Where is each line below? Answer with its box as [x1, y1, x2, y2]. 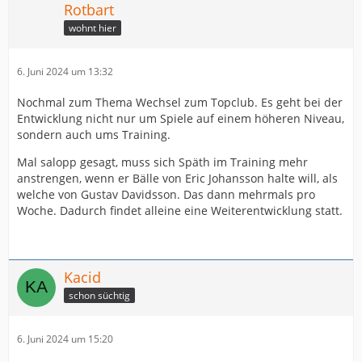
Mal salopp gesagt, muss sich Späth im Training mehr [17, 154, 308, 170]
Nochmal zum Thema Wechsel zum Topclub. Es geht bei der [17, 94, 343, 110]
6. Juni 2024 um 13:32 [17, 64, 113, 78]
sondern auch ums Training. [17, 126, 170, 142]
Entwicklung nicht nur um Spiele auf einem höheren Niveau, [17, 110, 344, 126]
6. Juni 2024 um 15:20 [17, 331, 113, 346]
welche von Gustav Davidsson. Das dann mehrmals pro [17, 186, 315, 202]
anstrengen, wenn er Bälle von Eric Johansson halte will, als [17, 170, 338, 186]
